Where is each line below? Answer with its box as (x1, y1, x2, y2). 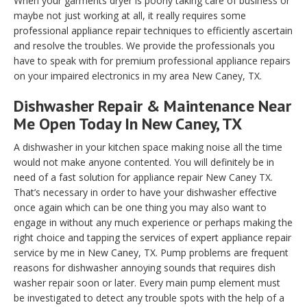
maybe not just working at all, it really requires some (14, 9, 246, 23)
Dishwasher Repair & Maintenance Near (14, 95, 291, 117)
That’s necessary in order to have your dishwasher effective (14, 186, 277, 199)
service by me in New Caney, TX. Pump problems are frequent (14, 246, 288, 260)
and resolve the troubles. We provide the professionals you (14, 39, 275, 53)
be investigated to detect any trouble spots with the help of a (14, 291, 284, 305)
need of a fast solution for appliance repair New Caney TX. (14, 171, 273, 184)
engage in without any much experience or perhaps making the (14, 216, 293, 230)
